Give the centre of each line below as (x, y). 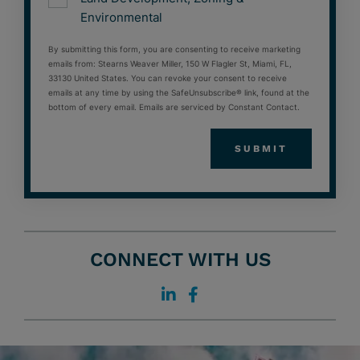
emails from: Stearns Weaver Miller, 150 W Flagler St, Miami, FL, (170, 64)
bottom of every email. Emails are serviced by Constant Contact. (174, 107)
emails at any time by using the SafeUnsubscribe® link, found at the (179, 93)
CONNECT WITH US (180, 260)
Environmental (121, 18)
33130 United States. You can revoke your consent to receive (168, 78)
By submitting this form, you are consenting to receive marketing (174, 49)
